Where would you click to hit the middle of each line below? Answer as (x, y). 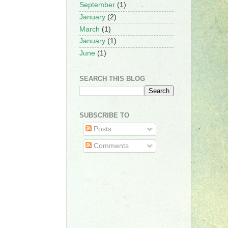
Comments (110, 146)
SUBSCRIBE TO (104, 115)
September (97, 5)
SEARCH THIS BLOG (112, 78)
